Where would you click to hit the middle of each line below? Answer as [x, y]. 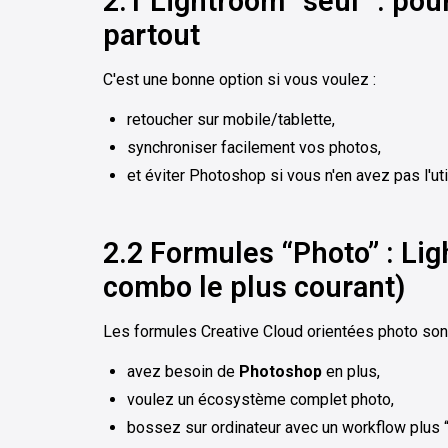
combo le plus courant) [254, 286]
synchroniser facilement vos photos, [254, 147]
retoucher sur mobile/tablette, [231, 119]
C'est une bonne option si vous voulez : [239, 79]
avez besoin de [183, 371]
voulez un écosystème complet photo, [260, 399]
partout [151, 34]
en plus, [351, 371]
